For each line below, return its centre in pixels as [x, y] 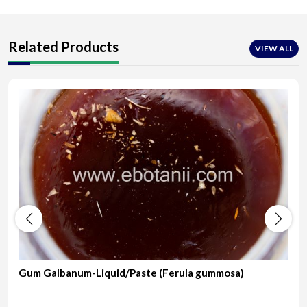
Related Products [63, 46]
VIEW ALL [274, 48]
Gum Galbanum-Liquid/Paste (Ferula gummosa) [131, 272]
